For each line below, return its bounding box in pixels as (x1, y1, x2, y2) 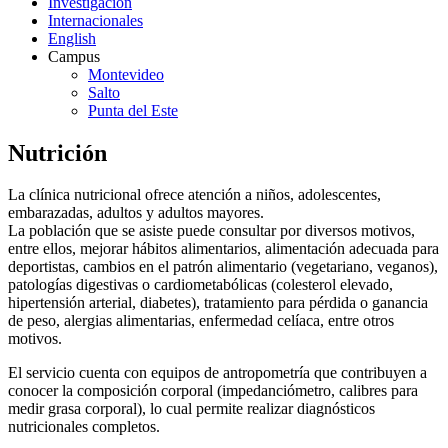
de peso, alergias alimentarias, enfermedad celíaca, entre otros (8, 312, 394, 330)
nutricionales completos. (8, 418, 164, 436)
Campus (48, 47, 100, 65)
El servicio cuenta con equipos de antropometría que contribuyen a (8, 364, 427, 382)
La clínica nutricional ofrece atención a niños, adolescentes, (8, 186, 381, 204)
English (48, 29, 96, 47)
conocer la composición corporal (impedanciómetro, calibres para (8, 382, 418, 400)
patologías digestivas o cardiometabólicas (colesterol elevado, (8, 276, 393, 294)
